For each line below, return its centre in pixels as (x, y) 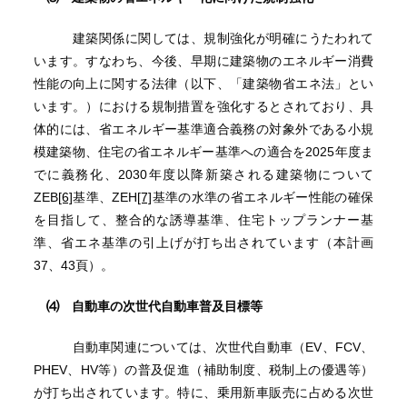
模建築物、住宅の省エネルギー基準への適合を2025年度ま (203, 152)
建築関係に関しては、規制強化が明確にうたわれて (203, 38)
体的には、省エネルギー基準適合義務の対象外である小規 (203, 129)
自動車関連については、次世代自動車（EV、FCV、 (203, 347)
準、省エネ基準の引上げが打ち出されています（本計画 (203, 243)
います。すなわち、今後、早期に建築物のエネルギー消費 (203, 61)
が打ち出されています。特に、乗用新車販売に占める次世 (203, 392)
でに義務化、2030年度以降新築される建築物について (203, 174)
